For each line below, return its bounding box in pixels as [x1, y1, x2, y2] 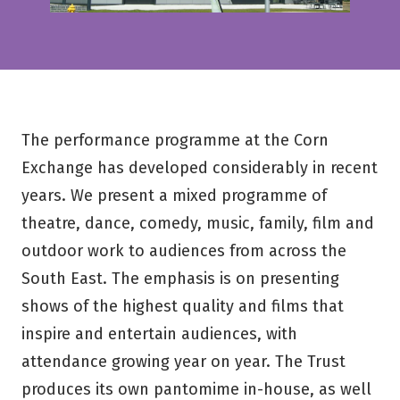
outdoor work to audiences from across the [21, 240, 346, 261]
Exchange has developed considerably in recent [21, 157, 378, 178]
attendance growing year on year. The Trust [21, 351, 346, 371]
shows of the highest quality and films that [21, 296, 344, 316]
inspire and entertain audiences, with [21, 323, 297, 344]
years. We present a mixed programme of [21, 185, 327, 205]
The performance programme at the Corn [21, 129, 329, 150]
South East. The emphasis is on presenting [21, 268, 339, 288]
